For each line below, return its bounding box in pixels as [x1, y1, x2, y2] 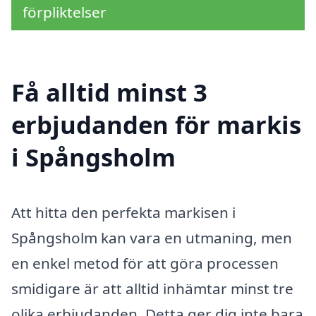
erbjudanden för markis [11, 107, 301, 141]
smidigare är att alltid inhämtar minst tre [11, 278, 293, 298]
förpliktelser [23, 1, 107, 22]
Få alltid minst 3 [11, 75, 207, 109]
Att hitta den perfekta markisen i [11, 202, 236, 222]
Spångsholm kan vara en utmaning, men [11, 227, 292, 248]
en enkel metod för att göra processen [11, 253, 279, 273]
